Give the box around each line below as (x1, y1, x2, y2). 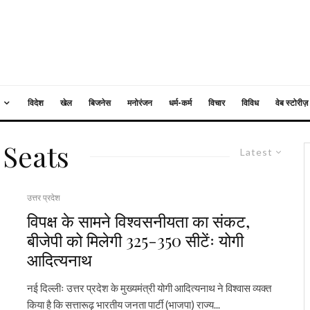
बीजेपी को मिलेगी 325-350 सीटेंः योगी (27, 229, 244, 251)
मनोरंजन (127, 98, 152, 108)
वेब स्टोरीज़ (275, 98, 308, 108)
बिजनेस (89, 98, 111, 108)
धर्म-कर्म (169, 98, 192, 108)
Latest (240, 146, 273, 158)
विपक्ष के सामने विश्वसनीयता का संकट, (27, 210, 250, 232)
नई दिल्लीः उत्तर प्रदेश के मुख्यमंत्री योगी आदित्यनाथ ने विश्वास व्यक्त (27, 282, 271, 294)
